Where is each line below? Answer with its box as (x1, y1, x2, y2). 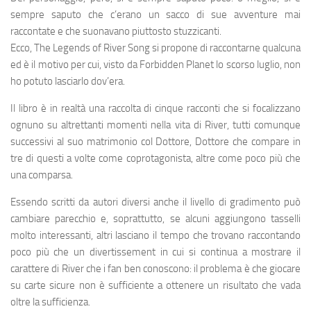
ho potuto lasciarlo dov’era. (10, 75, 125, 87)
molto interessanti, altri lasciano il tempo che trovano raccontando (10, 229, 301, 242)
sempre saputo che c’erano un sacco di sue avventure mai (10, 8, 301, 21)
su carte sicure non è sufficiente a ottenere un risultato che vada (10, 279, 301, 292)
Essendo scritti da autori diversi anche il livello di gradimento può (10, 196, 301, 208)
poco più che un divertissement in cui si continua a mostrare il (10, 246, 301, 258)
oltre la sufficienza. (10, 296, 90, 308)
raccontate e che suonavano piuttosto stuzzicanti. (10, 25, 221, 37)
